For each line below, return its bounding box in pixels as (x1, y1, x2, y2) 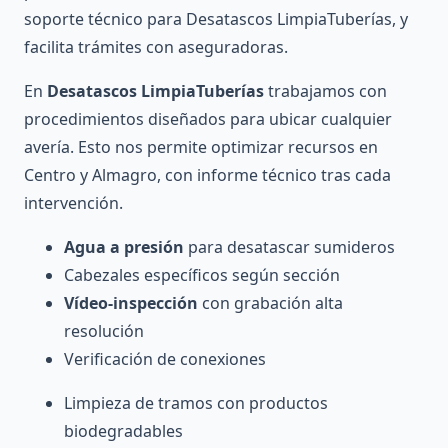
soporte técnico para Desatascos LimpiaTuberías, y (24, 8, 408, 31)
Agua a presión (64, 236, 184, 259)
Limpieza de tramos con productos (64, 392, 328, 415)
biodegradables (64, 420, 183, 443)
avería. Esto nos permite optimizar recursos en (24, 136, 378, 159)
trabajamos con (264, 80, 387, 103)
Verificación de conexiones (64, 348, 266, 371)
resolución (64, 320, 144, 343)
